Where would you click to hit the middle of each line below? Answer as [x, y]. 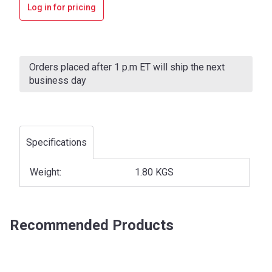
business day [58, 80]
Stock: [30, 66]
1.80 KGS [154, 172]
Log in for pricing [62, 7]
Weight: [46, 172]
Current [32, 53]
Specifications [56, 143]
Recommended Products [92, 226]
